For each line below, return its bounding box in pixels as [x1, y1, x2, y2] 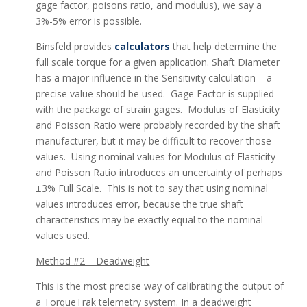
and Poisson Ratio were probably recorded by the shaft [36, 118, 281, 132]
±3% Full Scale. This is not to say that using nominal [36, 181, 269, 195]
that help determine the [170, 39, 278, 53]
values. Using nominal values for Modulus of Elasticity [36, 149, 276, 163]
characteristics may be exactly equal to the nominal [36, 212, 264, 226]
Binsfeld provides [36, 39, 112, 53]
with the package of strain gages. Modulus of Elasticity [36, 102, 280, 116]
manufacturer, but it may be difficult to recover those [36, 134, 272, 147]
